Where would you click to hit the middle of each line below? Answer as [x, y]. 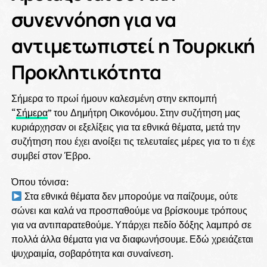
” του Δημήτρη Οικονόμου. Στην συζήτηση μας [144, 113]
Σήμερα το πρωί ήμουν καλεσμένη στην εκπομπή [114, 98]
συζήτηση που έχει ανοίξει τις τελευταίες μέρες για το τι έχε [133, 141]
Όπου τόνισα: [40, 182]
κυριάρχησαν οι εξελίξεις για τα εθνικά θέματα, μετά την [125, 127]
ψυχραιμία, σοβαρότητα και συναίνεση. [92, 253]
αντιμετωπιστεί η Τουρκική [133, 46]
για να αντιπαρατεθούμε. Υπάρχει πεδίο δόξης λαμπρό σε [131, 225]
